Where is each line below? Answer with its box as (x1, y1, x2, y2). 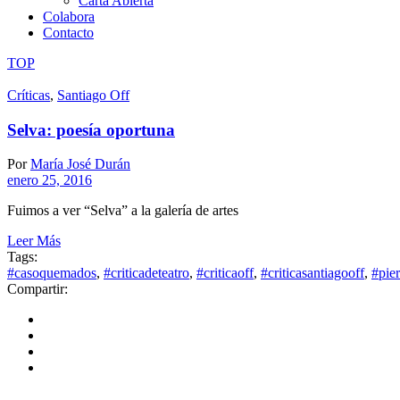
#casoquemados (7, 265, 96, 281)
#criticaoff (196, 265, 254, 281)
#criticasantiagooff (261, 265, 364, 281)
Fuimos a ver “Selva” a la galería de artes (7, 203, 238, 219)
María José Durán (30, 156, 130, 172)
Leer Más (7, 233, 61, 249)
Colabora (43, 9, 95, 24)
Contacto (43, 25, 94, 40)
